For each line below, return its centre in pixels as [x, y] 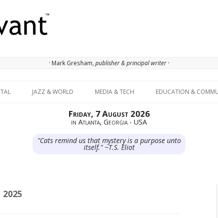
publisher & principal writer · [132, 63]
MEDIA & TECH [115, 92]
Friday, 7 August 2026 [109, 114]
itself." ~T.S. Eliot [109, 147]
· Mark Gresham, [72, 63]
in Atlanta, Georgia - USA [109, 122]
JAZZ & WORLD [53, 92]
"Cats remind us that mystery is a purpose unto [109, 141]
